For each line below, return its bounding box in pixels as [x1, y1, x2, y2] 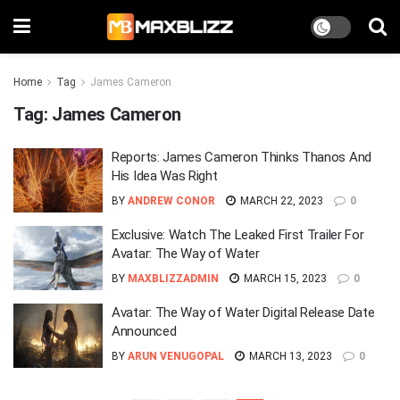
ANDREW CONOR [128, 195, 215, 207]
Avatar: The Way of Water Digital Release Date [112, 304, 375, 321]
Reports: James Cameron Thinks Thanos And [112, 149, 371, 165]
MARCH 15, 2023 [241, 272, 327, 285]
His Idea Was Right [112, 168, 218, 184]
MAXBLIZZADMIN [128, 272, 219, 285]
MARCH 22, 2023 [237, 195, 323, 207]
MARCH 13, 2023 [246, 350, 332, 362]
